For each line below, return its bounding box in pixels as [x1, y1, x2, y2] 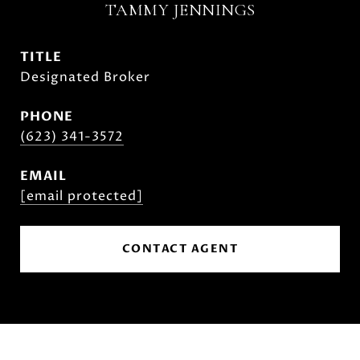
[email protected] [20, 187, 143, 205]
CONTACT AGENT [121, 241, 239, 256]
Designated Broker [20, 68, 150, 86]
